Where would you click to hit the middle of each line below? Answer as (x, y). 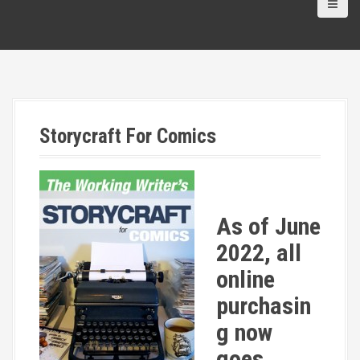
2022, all (259, 252)
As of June (268, 226)
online (245, 279)
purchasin (264, 305)
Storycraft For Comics (128, 136)
